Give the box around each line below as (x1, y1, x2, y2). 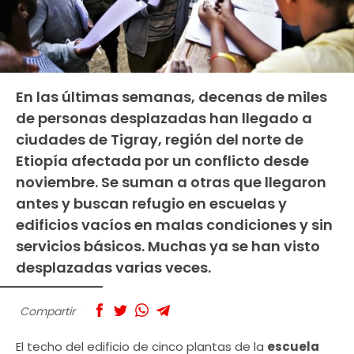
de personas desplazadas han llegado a (16, 107, 312, 128)
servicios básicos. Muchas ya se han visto (16, 235, 320, 256)
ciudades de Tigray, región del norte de (16, 129, 303, 149)
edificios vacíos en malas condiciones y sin (16, 214, 333, 235)
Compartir (20, 303, 75, 319)
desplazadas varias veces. (16, 257, 211, 277)
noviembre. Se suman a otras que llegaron (16, 171, 326, 192)
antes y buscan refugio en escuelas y (16, 193, 287, 213)
